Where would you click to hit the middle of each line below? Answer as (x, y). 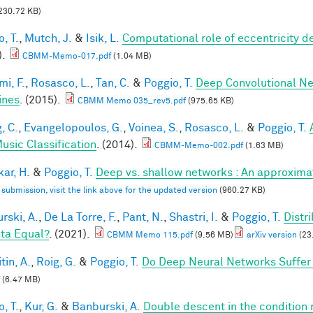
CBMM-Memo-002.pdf (199, 146)
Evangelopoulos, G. (73, 128)
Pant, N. (143, 217)
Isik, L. (103, 38)
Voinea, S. (154, 128)
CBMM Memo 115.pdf (150, 235)
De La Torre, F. (80, 217)
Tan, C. (113, 83)
